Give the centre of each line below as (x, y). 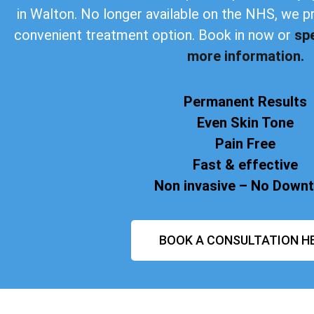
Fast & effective (245, 164)
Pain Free (245, 143)
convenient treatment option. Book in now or (154, 35)
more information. (245, 56)
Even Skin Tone (245, 122)
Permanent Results (245, 101)
